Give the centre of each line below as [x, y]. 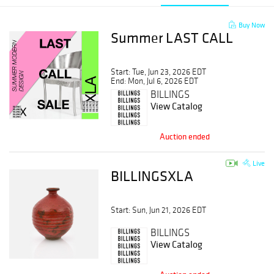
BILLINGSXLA [152, 176]
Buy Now [250, 25]
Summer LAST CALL [172, 38]
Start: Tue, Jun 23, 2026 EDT [159, 72]
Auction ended [185, 136]
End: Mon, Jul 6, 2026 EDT [155, 81]
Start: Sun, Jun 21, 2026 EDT [159, 210]
